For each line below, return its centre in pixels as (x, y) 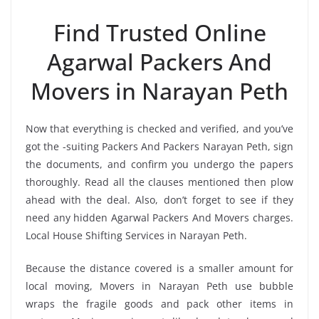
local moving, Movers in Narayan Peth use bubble (159, 286)
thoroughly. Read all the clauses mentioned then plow (159, 182)
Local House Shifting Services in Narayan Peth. (136, 235)
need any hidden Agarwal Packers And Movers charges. (159, 217)
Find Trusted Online (159, 32)
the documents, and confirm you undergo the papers (159, 164)
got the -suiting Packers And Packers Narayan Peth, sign (159, 146)
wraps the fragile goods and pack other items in (159, 303)
